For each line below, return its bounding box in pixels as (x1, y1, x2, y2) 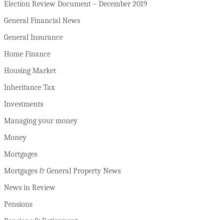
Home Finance (4, 49, 51, 58)
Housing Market (4, 66, 56, 75)
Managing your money (4, 116, 78, 125)
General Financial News (4, 16, 80, 25)
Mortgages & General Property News (4, 166, 121, 175)
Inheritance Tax (4, 82, 55, 92)
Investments (4, 99, 43, 109)
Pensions (4, 199, 32, 209)
